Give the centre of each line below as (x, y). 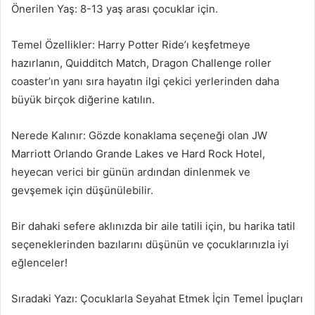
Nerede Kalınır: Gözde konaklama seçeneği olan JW (139, 135)
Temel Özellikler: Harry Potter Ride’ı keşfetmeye (131, 44)
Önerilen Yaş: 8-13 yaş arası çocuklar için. (115, 8)
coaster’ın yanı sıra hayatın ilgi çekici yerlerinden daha (145, 81)
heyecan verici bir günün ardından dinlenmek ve (131, 172)
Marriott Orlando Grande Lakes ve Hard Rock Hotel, (138, 153)
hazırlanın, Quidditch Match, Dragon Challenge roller (141, 63)
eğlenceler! (39, 262)
